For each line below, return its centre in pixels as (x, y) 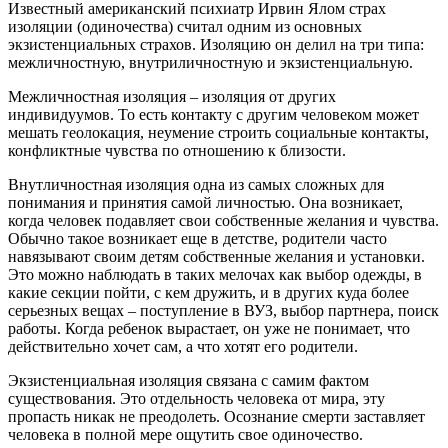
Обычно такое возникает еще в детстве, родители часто (197, 238)
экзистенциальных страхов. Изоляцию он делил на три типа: (216, 44)
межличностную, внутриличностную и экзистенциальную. (210, 62)
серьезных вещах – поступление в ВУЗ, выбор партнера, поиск (223, 310)
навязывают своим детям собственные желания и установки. (216, 256)
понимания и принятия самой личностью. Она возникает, (205, 202)
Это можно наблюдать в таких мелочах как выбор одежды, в (215, 274)
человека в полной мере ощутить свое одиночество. (185, 434)
